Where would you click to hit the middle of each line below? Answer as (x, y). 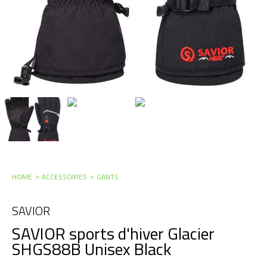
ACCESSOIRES (64, 177)
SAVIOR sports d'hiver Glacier (113, 234)
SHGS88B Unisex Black (91, 249)
